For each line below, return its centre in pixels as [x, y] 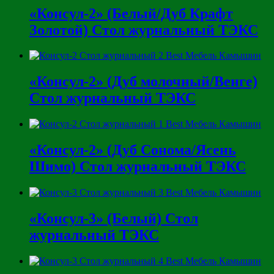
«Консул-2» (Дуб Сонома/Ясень [133, 150]
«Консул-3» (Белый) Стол [114, 218]
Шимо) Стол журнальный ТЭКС [138, 167]
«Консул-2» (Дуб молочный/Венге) [143, 82]
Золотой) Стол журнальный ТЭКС [144, 30]
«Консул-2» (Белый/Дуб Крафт [131, 13]
